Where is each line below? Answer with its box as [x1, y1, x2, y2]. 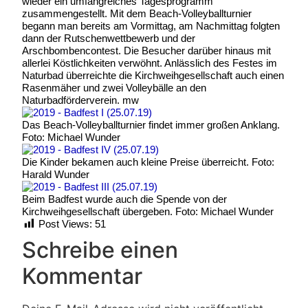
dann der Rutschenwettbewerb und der [22, 32, 195, 44]
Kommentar [22, 262, 142, 289]
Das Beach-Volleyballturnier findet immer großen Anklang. [22, 118, 280, 131]
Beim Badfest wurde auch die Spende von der [22, 192, 227, 205]
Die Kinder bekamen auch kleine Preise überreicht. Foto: [22, 155, 274, 168]
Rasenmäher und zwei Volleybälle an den [22, 81, 206, 93]
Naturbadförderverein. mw [22, 93, 139, 106]
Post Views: [38, 217, 92, 230]
